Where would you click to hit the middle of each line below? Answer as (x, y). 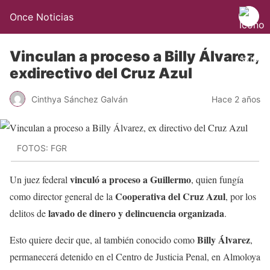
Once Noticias (42, 17)
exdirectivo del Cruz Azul (101, 73)
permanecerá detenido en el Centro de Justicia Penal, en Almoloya (135, 256)
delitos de (29, 213)
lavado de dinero (82, 213)
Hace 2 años (236, 99)
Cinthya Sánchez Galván (80, 99)
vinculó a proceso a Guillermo (130, 179)
